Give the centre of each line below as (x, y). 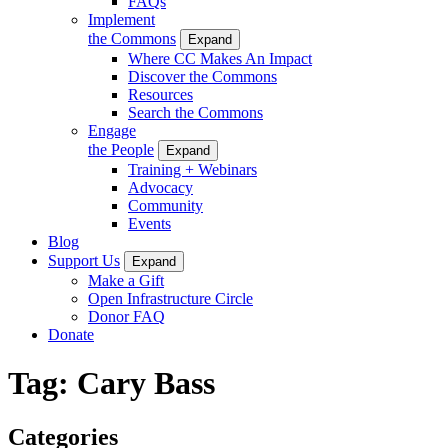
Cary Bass (146, 383)
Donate (71, 334)
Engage (112, 130)
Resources (160, 94)
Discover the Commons (202, 76)
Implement (121, 19)
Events (149, 223)
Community (165, 205)
